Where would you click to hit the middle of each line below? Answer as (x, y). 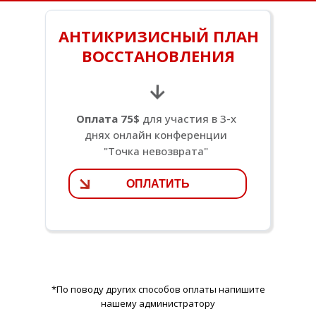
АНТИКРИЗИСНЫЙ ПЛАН (158, 36)
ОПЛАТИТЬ (158, 183)
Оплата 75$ (108, 119)
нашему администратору (158, 303)
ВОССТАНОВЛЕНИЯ (158, 56)
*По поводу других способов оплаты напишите (158, 289)
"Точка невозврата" (156, 151)
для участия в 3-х (188, 119)
